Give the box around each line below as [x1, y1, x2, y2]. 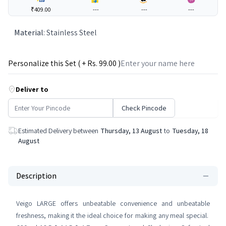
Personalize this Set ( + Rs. [8, 58, 99, 69]
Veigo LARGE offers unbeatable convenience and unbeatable [16, 199, 210, 208]
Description [16, 171, 56, 181]
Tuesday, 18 [172, 126, 208, 135]
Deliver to [16, 85, 48, 94]
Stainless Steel [46, 27, 97, 38]
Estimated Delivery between [18, 126, 98, 135]
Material [14, 27, 43, 38]
